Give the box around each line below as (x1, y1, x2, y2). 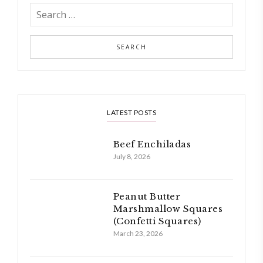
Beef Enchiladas (113, 139, 191, 150)
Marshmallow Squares (113, 203, 223, 215)
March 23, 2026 (113, 229, 163, 238)
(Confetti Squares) (113, 215, 201, 227)
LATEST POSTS (107, 108, 156, 117)
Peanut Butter (113, 191, 181, 203)
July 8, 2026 (113, 152, 150, 161)
